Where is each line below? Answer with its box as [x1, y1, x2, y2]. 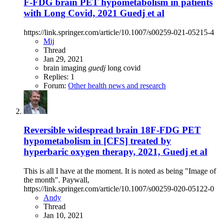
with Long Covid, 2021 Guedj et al [24, 8, 164, 19]
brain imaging [43, 63, 88, 72]
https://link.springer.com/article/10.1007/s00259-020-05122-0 [24, 184, 214, 193]
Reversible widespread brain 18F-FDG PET [24, 125, 201, 136]
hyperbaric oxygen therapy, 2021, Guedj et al [24, 147, 207, 157]
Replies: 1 [43, 72, 74, 81]
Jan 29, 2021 [43, 54, 83, 63]
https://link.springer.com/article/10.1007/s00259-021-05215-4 [24, 28, 214, 37]
